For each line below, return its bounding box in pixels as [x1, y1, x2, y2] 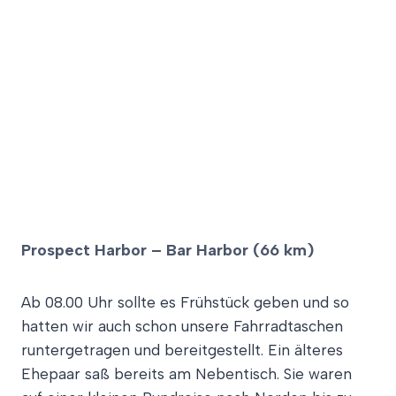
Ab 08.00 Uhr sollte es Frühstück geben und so [21, 293, 349, 311]
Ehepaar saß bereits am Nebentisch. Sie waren [21, 364, 352, 383]
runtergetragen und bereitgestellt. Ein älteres [21, 340, 343, 359]
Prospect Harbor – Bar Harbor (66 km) [21, 240, 314, 260]
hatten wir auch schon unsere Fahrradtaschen [21, 316, 343, 335]
